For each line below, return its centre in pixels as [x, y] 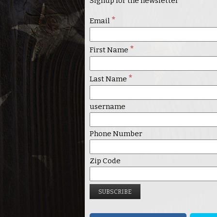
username [107, 107]
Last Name [109, 79]
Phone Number [116, 134]
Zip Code [105, 161]
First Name [109, 50]
